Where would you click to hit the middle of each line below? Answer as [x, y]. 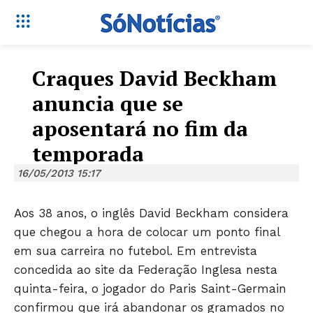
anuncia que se [108, 103]
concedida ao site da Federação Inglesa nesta [146, 270]
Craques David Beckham [154, 78]
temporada [88, 154]
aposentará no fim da [140, 129]
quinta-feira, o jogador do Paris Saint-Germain [150, 289]
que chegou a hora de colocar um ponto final [147, 232]
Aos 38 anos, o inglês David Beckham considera [151, 213]
